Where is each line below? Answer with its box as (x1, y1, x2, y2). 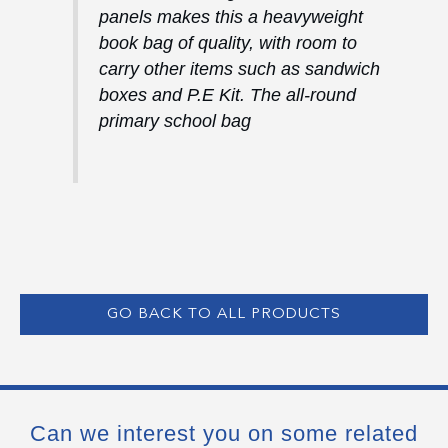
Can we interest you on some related (30, 420, 418, 446)
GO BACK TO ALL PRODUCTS (107, 306, 341, 322)
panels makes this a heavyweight (98, 6, 363, 27)
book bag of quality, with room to (98, 32, 357, 53)
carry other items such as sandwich (98, 58, 380, 79)
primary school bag (98, 110, 251, 131)
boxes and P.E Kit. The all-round (98, 84, 356, 105)
